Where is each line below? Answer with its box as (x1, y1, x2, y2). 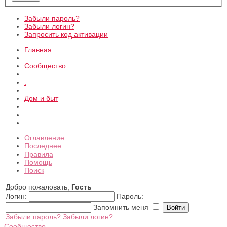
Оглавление (24, 133, 64, 142)
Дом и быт (24, 94, 58, 102)
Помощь (24, 158, 52, 166)
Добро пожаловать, (6, 182, 71, 191)
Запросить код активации (24, 30, 108, 39)
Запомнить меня (93, 203, 150, 211)
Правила (24, 149, 53, 158)
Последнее (24, 141, 61, 150)
